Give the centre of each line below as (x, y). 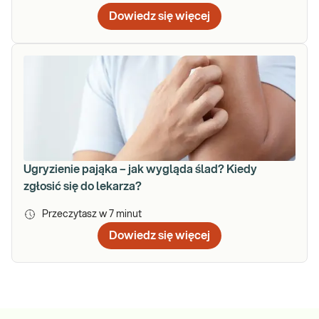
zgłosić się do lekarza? (83, 186)
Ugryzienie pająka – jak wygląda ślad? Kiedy (140, 169)
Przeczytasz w (75, 214)
